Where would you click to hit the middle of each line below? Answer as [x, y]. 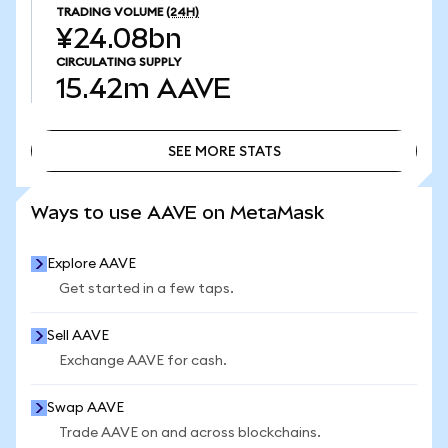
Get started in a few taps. [146, 289]
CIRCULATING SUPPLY [118, 62]
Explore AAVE [91, 264]
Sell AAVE [78, 336]
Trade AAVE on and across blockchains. [190, 433]
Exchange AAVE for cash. [143, 361]
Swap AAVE [85, 408]
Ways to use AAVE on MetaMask [177, 212]
